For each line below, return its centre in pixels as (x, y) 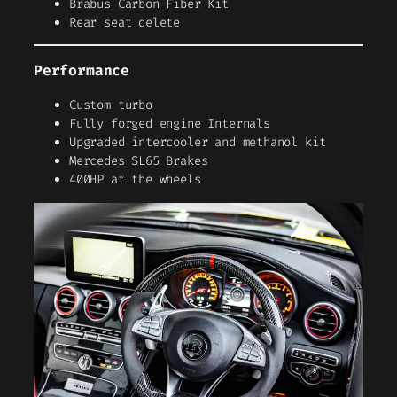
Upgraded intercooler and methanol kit (198, 143)
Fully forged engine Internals (170, 124)
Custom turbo (111, 105)
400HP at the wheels (135, 180)
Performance (82, 70)
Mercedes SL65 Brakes (139, 161)
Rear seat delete (125, 22)
